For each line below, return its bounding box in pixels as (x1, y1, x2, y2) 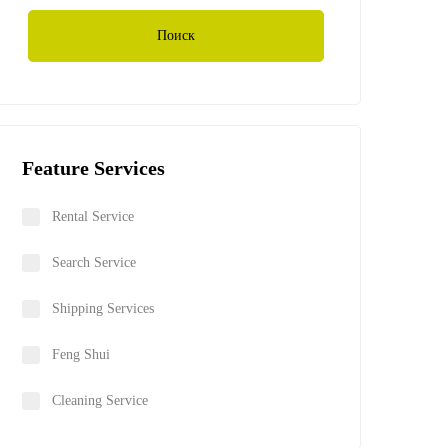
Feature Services (22, 157, 165, 179)
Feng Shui (52, 347, 110, 362)
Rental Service (52, 209, 134, 224)
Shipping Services (52, 301, 154, 316)
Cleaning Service (52, 393, 148, 408)
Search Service (52, 255, 136, 270)
